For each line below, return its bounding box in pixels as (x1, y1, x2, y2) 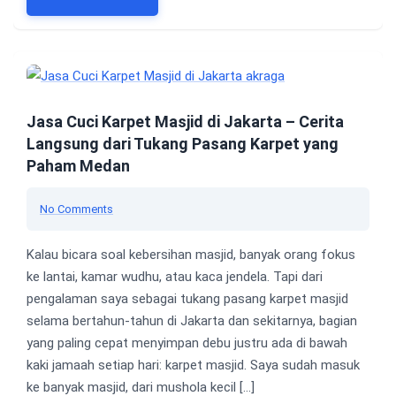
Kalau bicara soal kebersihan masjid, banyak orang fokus (27, 247, 355, 263)
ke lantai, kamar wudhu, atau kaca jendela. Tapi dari (27, 269, 323, 286)
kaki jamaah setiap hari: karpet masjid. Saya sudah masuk (27, 357, 360, 374)
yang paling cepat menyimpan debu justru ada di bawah (27, 335, 347, 352)
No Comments (40, 202, 113, 217)
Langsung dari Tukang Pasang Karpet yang (27, 134, 339, 154)
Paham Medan (27, 156, 130, 176)
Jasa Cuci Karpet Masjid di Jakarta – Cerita (27, 112, 344, 132)
